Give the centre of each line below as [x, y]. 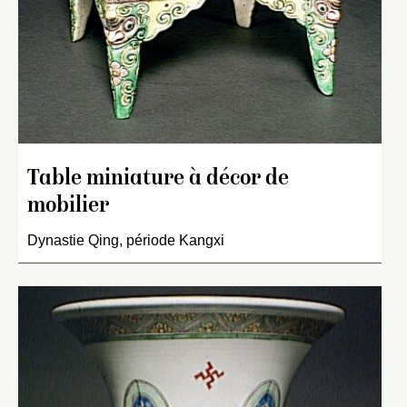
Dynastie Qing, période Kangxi [126, 241]
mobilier [68, 207]
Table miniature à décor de [158, 180]
